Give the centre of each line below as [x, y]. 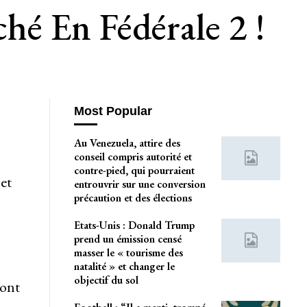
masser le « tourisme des [128, 253]
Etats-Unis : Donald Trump [134, 225]
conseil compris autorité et [133, 157]
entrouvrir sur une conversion [139, 184]
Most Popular [113, 111]
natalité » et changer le [124, 267]
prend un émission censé [127, 239]
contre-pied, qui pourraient [134, 171]
